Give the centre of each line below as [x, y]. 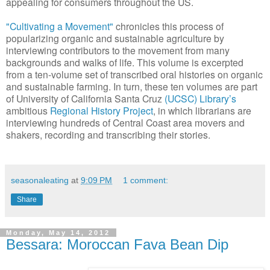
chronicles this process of [168, 26]
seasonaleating [40, 180]
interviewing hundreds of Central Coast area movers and [125, 122]
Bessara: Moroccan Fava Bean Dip [117, 244]
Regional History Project [102, 110]
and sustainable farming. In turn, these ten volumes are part [132, 86]
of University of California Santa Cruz [85, 98]
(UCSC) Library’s [200, 98]
